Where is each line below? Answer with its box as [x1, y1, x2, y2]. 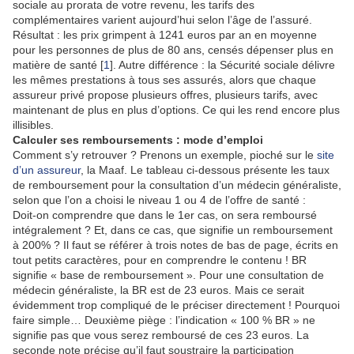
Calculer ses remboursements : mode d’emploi [13, 134, 263, 147]
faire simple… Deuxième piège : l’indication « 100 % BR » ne [13, 314, 315, 327]
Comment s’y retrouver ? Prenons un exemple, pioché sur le [13, 149, 317, 162]
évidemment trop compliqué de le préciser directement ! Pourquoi [13, 299, 340, 312]
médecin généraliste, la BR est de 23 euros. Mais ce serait [13, 284, 304, 297]
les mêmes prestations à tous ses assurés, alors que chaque [13, 73, 316, 87]
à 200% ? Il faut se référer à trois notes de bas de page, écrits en [13, 239, 338, 252]
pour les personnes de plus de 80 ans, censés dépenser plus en [13, 43, 333, 57]
